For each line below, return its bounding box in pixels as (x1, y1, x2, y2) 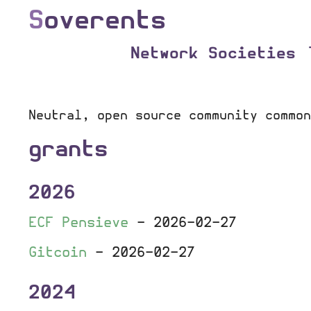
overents (43, 3, 166, 39)
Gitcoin (28, 242, 87, 262)
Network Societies (131, 42, 296, 65)
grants (28, 135, 108, 166)
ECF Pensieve (28, 213, 128, 233)
